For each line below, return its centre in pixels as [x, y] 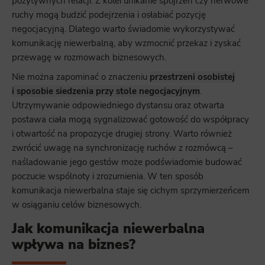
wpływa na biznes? [74, 244]
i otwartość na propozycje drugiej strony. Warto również [122, 133]
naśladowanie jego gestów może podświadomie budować [127, 162]
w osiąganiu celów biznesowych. [77, 204]
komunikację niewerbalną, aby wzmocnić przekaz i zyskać [126, 43]
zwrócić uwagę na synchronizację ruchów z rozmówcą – [122, 148]
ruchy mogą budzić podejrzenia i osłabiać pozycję [109, 14]
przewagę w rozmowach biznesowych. [89, 57]
